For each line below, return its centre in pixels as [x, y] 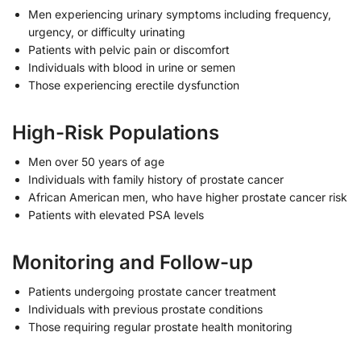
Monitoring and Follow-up [133, 263]
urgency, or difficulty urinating [107, 32]
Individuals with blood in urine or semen [132, 68]
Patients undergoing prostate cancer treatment [152, 292]
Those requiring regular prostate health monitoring [160, 327]
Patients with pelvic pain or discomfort [129, 50]
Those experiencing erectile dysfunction [134, 85]
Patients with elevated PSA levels [116, 215]
